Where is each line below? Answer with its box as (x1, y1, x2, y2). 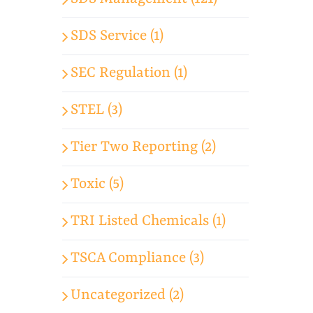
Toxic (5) (71, 175, 124, 193)
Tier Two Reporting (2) (71, 138, 217, 156)
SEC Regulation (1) (71, 64, 188, 82)
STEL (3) (71, 101, 123, 119)
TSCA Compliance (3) (71, 249, 205, 267)
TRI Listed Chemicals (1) (71, 212, 226, 230)
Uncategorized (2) (71, 286, 184, 304)
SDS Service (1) (71, 27, 164, 45)
